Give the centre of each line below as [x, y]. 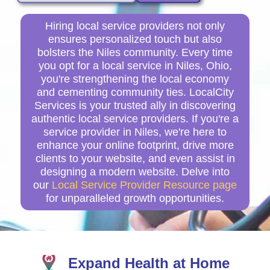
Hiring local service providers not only [135, 26]
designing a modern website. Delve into [135, 171]
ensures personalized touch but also [135, 39]
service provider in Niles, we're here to [135, 132]
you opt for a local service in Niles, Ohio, [135, 65]
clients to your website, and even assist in [135, 158]
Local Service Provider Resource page [144, 185]
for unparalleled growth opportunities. [135, 198]
